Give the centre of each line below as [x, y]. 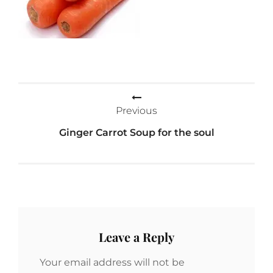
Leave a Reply [136, 237]
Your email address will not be [112, 262]
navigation [62, 120]
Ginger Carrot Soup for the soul [136, 133]
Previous [136, 111]
